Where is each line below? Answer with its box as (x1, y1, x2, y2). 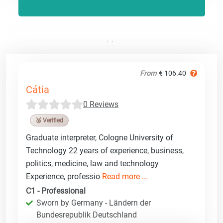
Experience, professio (26, 171, 102, 181)
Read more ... (102, 171, 148, 181)
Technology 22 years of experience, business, (26, 145, 184, 155)
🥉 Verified (35, 116, 63, 124)
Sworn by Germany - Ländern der (36, 198, 151, 208)
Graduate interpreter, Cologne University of (26, 132, 173, 142)
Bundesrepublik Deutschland (36, 210, 137, 220)
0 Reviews (83, 99, 118, 109)
